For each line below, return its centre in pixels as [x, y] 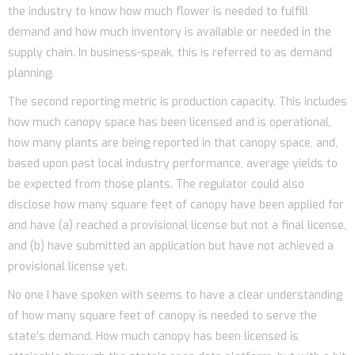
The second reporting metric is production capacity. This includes [177, 101]
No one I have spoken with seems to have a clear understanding [175, 295]
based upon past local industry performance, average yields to [173, 163]
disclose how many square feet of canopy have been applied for [176, 204]
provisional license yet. [68, 266]
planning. [31, 73]
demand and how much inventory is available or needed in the [170, 32]
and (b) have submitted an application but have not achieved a [171, 246]
